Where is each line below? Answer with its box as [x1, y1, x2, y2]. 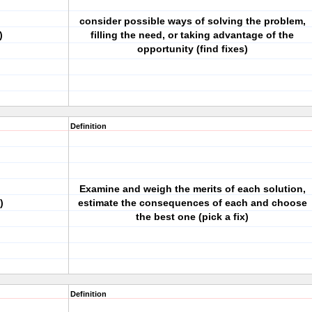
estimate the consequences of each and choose [77, 197, 307, 208]
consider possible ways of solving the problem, [79, 15, 306, 26]
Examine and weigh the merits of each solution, [79, 183, 306, 194]
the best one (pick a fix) [136, 211, 249, 222]
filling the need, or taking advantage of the [91, 29, 294, 40]
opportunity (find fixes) [136, 43, 248, 54]
